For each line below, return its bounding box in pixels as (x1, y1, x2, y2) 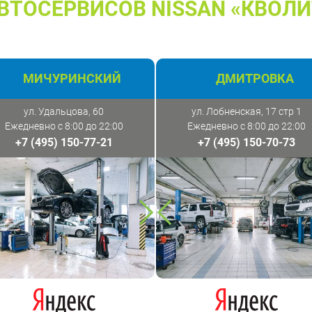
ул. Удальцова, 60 (24, 106, 104, 118)
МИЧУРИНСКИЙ (22, 71, 121, 86)
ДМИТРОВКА (215, 71, 294, 86)
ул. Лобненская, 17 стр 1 (192, 106, 302, 118)
